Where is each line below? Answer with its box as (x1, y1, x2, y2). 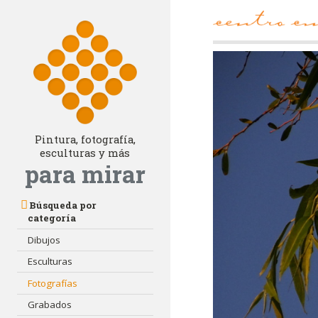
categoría (28, 212, 77, 225)
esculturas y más (40, 146, 131, 160)
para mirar (24, 158, 146, 190)
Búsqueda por (28, 199, 97, 212)
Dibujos (28, 233, 61, 246)
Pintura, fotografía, (34, 133, 136, 147)
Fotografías (28, 276, 78, 290)
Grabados (28, 298, 72, 312)
